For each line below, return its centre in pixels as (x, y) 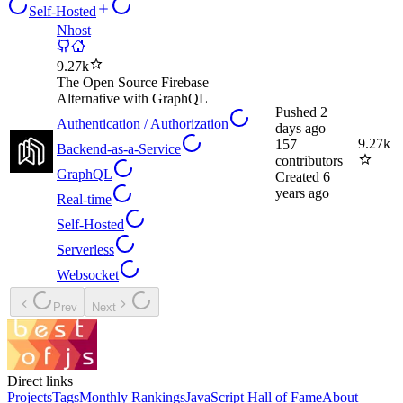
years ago (302, 193)
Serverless (85, 250)
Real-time (84, 200)
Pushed (296, 112)
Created (297, 177)
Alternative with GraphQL (132, 99)
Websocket (88, 275)
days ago (300, 129)
